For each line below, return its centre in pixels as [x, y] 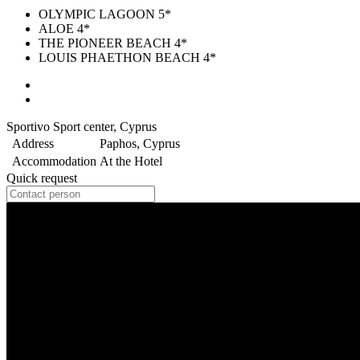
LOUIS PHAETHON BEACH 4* [127, 57]
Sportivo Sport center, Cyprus [82, 126]
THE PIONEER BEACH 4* [113, 43]
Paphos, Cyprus [140, 143]
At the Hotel [131, 161]
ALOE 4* [64, 28]
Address [33, 143]
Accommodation [54, 161]
